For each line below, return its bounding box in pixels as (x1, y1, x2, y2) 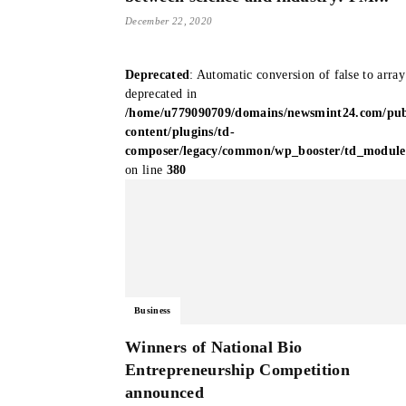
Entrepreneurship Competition (125, 361, 350, 379)
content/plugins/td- (125, 125, 236, 139)
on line (125, 163, 167, 177)
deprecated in (125, 87, 198, 101)
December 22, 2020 (125, 15, 213, 26)
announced (125, 383, 204, 401)
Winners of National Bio (125, 338, 303, 356)
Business (134, 305, 171, 315)
